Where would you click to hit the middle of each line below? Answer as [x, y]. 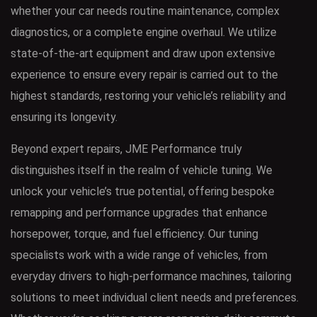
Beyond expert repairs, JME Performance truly [126, 149]
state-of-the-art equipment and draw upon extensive [143, 53]
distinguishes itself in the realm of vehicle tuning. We [142, 170]
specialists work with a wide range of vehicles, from [139, 255]
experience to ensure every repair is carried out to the [144, 74]
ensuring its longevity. [64, 117]
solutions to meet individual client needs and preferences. [155, 297]
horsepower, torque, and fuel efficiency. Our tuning [134, 234]
